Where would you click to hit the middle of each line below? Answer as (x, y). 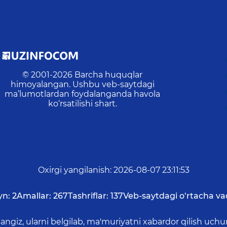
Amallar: (34, 196)
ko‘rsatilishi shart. (82, 104)
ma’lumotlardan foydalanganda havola (83, 94)
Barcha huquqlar (109, 75)
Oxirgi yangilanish (74, 170)
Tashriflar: (88, 196)
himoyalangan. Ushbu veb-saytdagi (82, 85)
